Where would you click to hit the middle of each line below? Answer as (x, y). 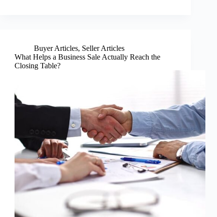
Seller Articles (103, 48)
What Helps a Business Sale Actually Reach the (87, 57)
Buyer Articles (56, 48)
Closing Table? (38, 65)
